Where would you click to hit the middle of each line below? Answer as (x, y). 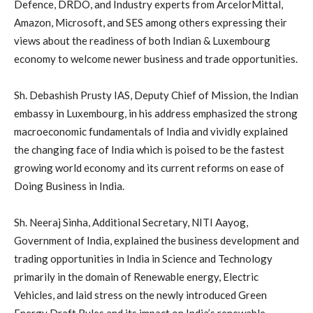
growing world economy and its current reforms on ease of (149, 167)
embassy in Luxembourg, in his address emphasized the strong (156, 113)
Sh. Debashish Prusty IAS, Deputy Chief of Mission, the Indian (156, 95)
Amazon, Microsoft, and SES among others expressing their (151, 22)
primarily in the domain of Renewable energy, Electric (136, 276)
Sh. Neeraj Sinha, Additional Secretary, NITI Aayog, (131, 222)
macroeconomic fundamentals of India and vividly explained (151, 131)
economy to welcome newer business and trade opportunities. (156, 58)
